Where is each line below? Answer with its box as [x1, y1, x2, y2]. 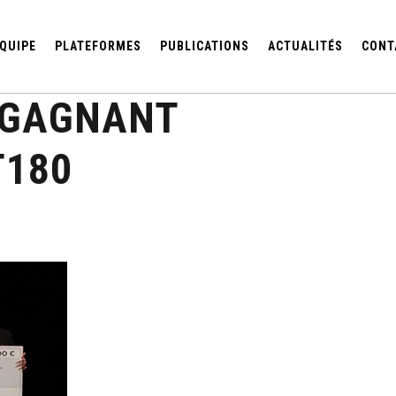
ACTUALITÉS [267, 39, 343, 53]
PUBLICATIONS [159, 39, 249, 53]
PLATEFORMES [54, 39, 141, 53]
